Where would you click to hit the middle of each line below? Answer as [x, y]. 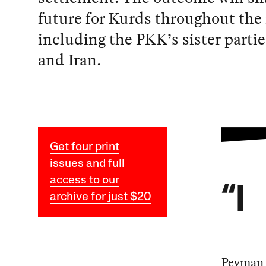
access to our [84, 180]
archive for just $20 [100, 197]
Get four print [84, 147]
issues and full [87, 164]
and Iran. [69, 59]
